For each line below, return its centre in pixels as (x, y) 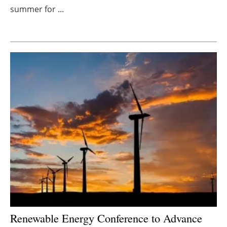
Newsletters (119, 17)
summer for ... (37, 9)
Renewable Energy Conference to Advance (106, 218)
